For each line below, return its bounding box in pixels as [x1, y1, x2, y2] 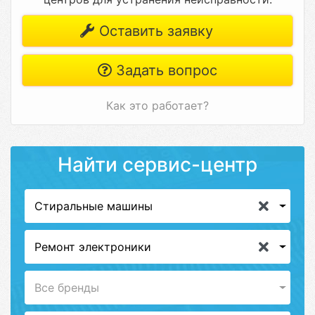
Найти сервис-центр [58, 153, 257, 176]
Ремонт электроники [34, 240, 151, 254]
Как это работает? [106, 98, 209, 112]
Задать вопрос [112, 62, 217, 79]
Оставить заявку [94, 22, 213, 39]
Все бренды [34, 281, 99, 295]
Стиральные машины [34, 199, 153, 213]
